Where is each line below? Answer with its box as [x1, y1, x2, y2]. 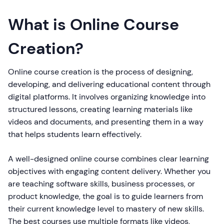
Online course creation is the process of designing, [8, 66, 193, 77]
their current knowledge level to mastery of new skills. [8, 203, 204, 214]
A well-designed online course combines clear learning [8, 153, 209, 164]
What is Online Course [8, 14, 179, 35]
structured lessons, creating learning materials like [8, 104, 192, 114]
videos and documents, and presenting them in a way [8, 116, 203, 127]
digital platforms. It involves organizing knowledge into [8, 91, 205, 102]
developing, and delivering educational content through [8, 79, 210, 89]
